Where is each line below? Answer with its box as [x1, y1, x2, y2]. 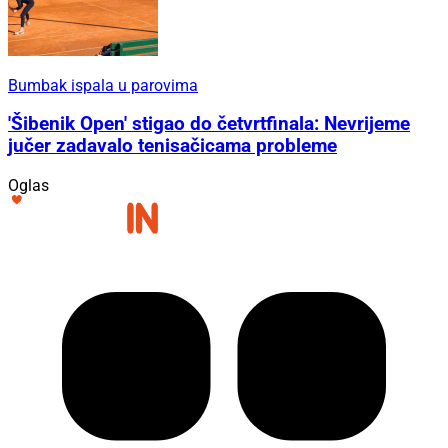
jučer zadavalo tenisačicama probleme [8, 135, 337, 158]
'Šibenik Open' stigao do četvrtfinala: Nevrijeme [8, 113, 410, 136]
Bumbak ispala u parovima [8, 75, 198, 95]
